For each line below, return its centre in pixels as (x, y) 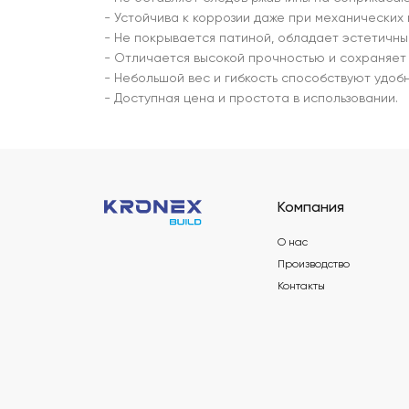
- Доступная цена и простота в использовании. (251, 99)
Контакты (301, 287)
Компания (311, 208)
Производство (314, 265)
